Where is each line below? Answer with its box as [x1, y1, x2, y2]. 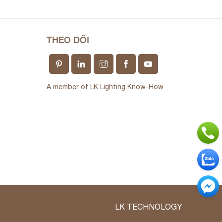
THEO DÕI [47, 34, 90, 45]
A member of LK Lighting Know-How [47, 82, 164, 91]
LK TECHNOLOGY [114, 202, 182, 211]
